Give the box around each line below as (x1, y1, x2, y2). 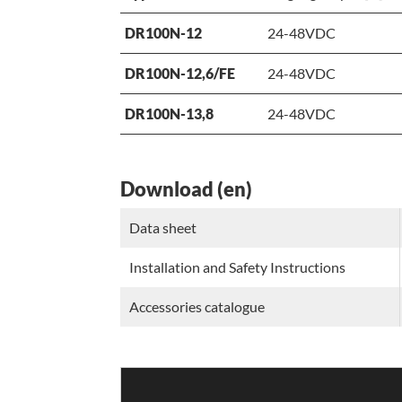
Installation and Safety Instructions (129, 258, 346, 276)
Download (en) (120, 177, 253, 202)
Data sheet (129, 219, 197, 237)
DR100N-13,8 (125, 105, 214, 123)
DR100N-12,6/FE (125, 65, 236, 83)
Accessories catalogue (129, 298, 266, 316)
